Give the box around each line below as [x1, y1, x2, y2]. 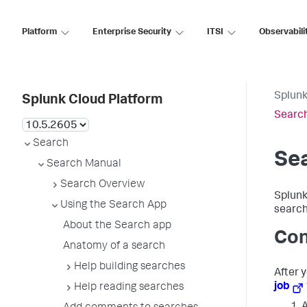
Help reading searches [74, 282, 184, 293]
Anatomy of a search [63, 241, 165, 252]
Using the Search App [60, 200, 167, 211]
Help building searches [74, 262, 185, 273]
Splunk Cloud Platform [22, 94, 162, 108]
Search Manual [47, 159, 121, 170]
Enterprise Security [93, 27, 171, 37]
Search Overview [60, 180, 145, 191]
